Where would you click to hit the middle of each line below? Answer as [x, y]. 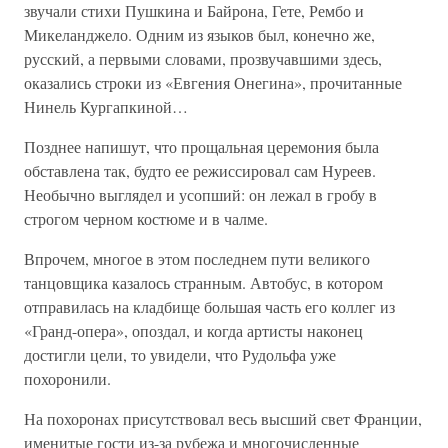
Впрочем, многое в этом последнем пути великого [197, 258]
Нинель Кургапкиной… [106, 106]
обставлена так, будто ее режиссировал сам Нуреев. [200, 170]
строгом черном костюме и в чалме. [146, 218]
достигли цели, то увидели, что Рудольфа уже [180, 354]
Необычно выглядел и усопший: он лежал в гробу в [200, 194]
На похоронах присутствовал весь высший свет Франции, [223, 418]
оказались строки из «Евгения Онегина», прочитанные [213, 82]
